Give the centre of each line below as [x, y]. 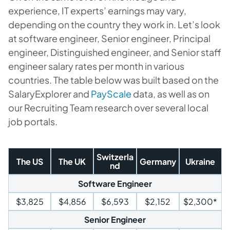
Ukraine [200, 161]
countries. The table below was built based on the [113, 80]
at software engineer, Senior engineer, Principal [109, 38]
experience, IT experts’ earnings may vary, [97, 11]
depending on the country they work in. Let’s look [114, 24]
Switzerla [115, 157]
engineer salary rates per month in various [96, 66]
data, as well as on [170, 94]
